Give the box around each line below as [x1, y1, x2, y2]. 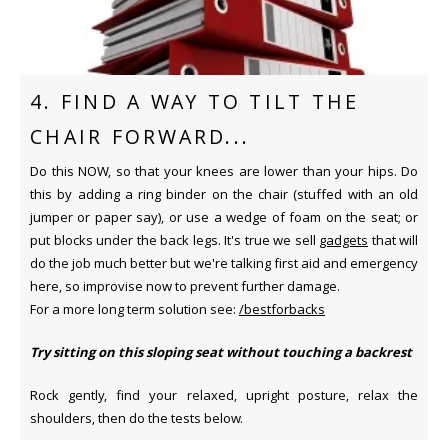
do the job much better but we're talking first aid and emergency [30, 254, 418, 273]
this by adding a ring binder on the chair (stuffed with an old [30, 185, 418, 204]
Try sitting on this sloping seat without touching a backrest [30, 343, 412, 362]
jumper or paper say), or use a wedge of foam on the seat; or [30, 208, 418, 227]
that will [368, 231, 418, 250]
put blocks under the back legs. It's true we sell [30, 231, 319, 250]
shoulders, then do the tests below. [30, 409, 243, 428]
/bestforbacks [239, 300, 325, 319]
